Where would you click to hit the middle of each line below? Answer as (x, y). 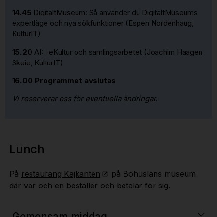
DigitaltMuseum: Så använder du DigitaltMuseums (116, 13)
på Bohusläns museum (152, 174)
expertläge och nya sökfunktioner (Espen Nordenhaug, (103, 23)
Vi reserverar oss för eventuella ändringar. (85, 98)
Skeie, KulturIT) (38, 62)
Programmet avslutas (77, 80)
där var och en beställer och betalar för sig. (89, 186)
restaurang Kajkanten (61, 174)
